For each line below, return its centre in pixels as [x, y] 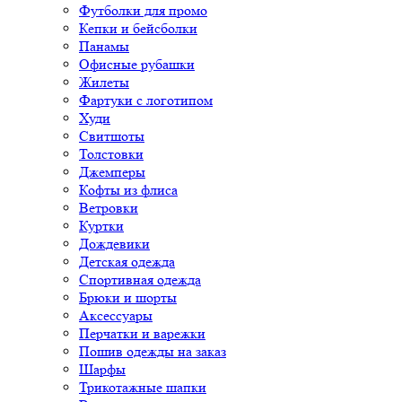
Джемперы [112, 172]
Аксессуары [116, 315]
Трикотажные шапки [143, 387]
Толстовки [111, 154]
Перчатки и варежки [142, 333]
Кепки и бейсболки [138, 28]
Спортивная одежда [140, 280]
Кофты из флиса [128, 190]
